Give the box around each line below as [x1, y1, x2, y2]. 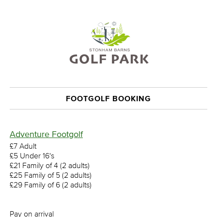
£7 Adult [10, 141, 36, 150]
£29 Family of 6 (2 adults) [10, 180, 92, 189]
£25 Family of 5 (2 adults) [10, 170, 92, 179]
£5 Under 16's [10, 151, 54, 160]
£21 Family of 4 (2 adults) [10, 161, 90, 170]
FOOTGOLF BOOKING [66, 94, 151, 103]
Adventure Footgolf [10, 129, 83, 139]
